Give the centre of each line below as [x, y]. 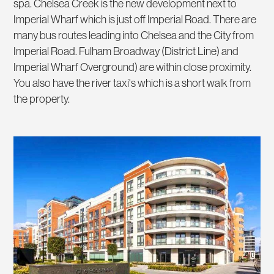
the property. [42, 99]
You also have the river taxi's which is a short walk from [132, 83]
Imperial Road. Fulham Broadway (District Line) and [126, 51]
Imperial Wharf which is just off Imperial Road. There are [135, 20]
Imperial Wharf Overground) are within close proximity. [133, 67]
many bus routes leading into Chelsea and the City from [134, 35]
